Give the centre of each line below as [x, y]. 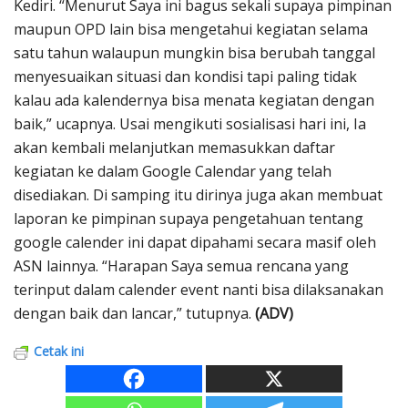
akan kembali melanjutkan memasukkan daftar [174, 147]
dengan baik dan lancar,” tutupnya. [134, 313]
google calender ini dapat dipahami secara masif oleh [195, 242]
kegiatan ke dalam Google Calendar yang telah [173, 171]
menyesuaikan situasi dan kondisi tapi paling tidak [185, 76]
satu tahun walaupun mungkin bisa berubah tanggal [194, 52]
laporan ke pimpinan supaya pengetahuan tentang [189, 218]
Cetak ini [59, 351]
